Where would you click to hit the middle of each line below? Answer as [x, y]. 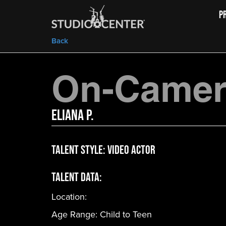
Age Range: [76, 214]
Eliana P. [73, 115]
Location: [69, 197]
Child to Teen [126, 214]
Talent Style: [79, 150]
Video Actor [131, 150]
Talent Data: [77, 177]
